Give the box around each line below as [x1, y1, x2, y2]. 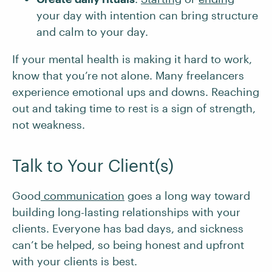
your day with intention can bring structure [36, 8, 258, 22]
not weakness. [12, 118, 85, 131]
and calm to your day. [36, 25, 148, 38]
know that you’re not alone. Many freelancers [12, 69, 244, 82]
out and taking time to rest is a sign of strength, [12, 101, 256, 115]
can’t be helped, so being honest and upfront [12, 238, 244, 251]
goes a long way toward [124, 189, 250, 202]
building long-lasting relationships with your [12, 205, 240, 219]
